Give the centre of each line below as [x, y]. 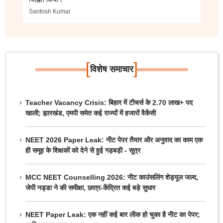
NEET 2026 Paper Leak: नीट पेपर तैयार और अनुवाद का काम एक [114, 140]
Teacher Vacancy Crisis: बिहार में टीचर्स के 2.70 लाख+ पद [109, 103]
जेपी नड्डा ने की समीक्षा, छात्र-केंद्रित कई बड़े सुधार [90, 188]
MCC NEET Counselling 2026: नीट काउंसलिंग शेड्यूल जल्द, [111, 177]
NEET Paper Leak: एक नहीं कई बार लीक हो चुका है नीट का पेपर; [112, 215]
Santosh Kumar [50, 11]
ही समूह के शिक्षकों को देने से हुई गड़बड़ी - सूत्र [83, 150]
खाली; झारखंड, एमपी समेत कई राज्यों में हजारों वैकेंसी [90, 113]
